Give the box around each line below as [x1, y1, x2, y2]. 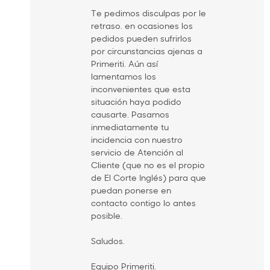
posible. [90, 210, 122, 222]
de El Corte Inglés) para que [90, 172, 206, 184]
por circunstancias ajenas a [90, 45, 202, 57]
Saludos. [90, 235, 125, 247]
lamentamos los [90, 71, 156, 83]
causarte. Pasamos [90, 108, 169, 121]
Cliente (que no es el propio [90, 159, 205, 171]
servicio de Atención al [90, 146, 183, 159]
